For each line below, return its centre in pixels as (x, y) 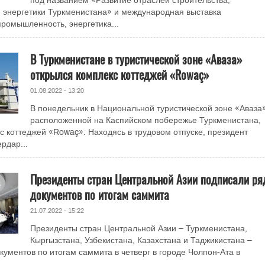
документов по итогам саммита (99, 195)
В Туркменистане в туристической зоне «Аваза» (136, 59)
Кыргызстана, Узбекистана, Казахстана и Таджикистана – (141, 240)
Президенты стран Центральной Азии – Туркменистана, (138, 229)
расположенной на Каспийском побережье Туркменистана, (145, 120)
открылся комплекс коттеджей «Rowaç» (119, 75)
